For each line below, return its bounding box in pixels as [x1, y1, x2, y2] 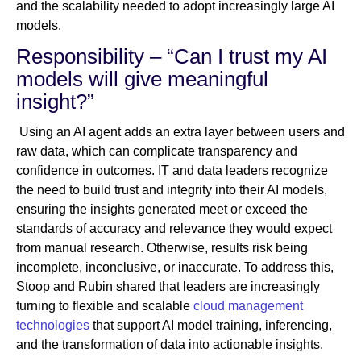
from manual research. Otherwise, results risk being [16, 241, 308, 255]
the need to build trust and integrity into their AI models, [16, 183, 327, 197]
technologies [16, 318, 89, 333]
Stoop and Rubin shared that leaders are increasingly [16, 280, 320, 294]
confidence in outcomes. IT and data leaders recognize [16, 164, 328, 178]
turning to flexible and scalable [16, 299, 190, 313]
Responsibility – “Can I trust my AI [16, 44, 327, 69]
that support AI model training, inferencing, [89, 318, 332, 333]
